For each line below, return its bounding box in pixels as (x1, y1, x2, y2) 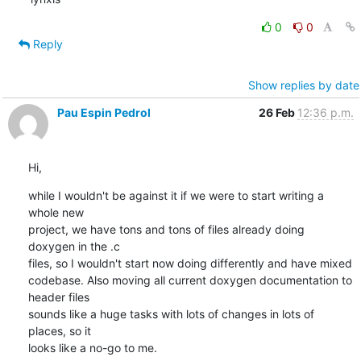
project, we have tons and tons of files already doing (27, 222, 305, 236)
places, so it (27, 323, 94, 338)
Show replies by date (247, 77, 359, 92)
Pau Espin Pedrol (56, 105, 151, 119)
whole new (27, 205, 87, 219)
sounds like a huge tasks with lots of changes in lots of (27, 306, 314, 321)
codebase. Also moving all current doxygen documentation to (27, 272, 352, 287)
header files (27, 289, 93, 304)
